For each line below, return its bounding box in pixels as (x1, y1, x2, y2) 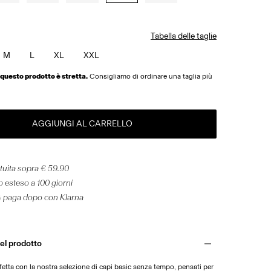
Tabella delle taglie (151, 30, 217, 41)
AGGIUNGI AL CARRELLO (32, 118, 132, 129)
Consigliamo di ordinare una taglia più (90, 71, 212, 80)
